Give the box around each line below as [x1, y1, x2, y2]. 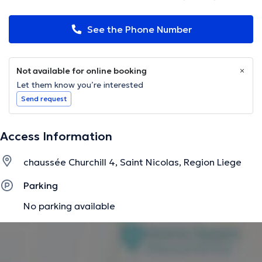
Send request [21, 94, 67, 104]
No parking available [23, 199, 115, 212]
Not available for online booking [16, 65, 147, 77]
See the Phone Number [87, 23, 192, 36]
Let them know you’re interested [16, 80, 143, 91]
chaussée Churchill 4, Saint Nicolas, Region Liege [23, 156, 242, 168]
